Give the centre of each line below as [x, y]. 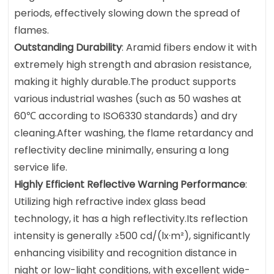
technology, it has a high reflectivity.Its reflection [131, 219]
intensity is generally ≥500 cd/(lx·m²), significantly [132, 236]
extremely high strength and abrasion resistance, [133, 65]
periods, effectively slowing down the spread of [128, 13]
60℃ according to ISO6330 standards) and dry [126, 116]
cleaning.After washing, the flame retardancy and [134, 133]
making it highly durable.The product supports [125, 82]
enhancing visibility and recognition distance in [126, 253]
